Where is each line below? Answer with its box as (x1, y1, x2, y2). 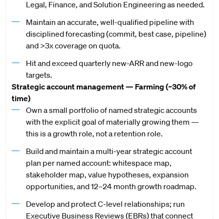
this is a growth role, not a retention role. (25, 129, 164, 138)
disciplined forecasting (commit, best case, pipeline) (25, 29, 206, 39)
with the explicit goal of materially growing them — (25, 117, 199, 127)
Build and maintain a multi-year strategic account (25, 146, 192, 156)
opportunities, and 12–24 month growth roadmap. (25, 181, 198, 191)
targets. (25, 70, 54, 80)
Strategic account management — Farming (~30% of (12, 82, 196, 91)
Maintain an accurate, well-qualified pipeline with (25, 17, 194, 27)
